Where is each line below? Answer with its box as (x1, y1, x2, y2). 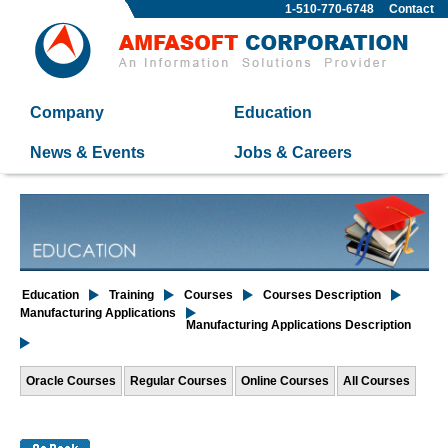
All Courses (342, 374, 410, 389)
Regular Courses (129, 374, 227, 389)
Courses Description (262, 288, 381, 303)
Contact (388, 2, 434, 16)
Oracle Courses (25, 374, 116, 389)
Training (108, 288, 154, 303)
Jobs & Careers (234, 144, 352, 161)
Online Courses (240, 374, 329, 389)
